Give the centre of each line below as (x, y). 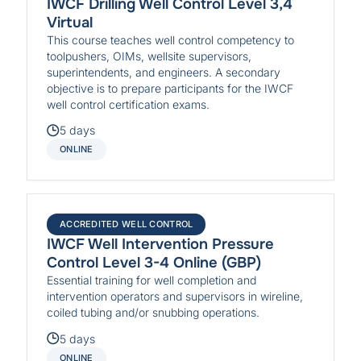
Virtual (70, 22)
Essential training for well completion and (152, 280)
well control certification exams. (129, 104)
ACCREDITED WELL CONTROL (127, 224)
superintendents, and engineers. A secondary (164, 72)
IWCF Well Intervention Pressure (161, 245)
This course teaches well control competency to (171, 39)
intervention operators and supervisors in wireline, (175, 297)
